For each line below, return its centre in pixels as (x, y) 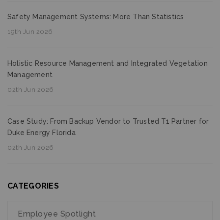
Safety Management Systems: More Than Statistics (96, 17)
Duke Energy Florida (41, 133)
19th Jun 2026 (30, 32)
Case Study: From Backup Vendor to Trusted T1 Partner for (108, 121)
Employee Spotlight (57, 214)
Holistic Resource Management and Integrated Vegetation (108, 63)
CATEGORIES (33, 186)
